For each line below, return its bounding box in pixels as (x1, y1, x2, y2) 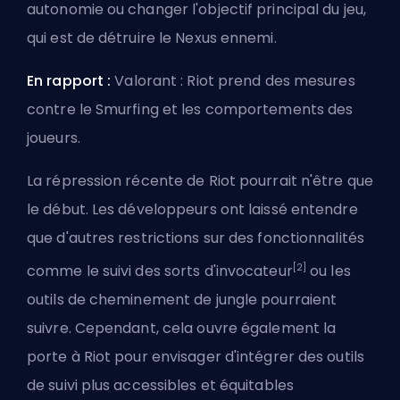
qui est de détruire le (27, 27, 176, 48)
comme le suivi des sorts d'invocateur (27, 260, 293, 281)
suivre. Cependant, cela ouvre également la (27, 317, 337, 338)
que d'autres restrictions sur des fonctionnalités (27, 227, 364, 248)
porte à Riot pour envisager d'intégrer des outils (27, 346, 364, 367)
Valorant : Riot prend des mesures (114, 70, 355, 91)
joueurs (27, 127, 78, 148)
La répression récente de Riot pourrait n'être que (27, 170, 373, 191)
